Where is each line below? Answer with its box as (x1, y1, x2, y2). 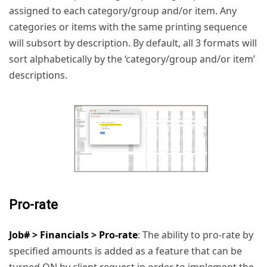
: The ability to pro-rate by (138, 228, 253, 241)
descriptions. (9, 68, 67, 82)
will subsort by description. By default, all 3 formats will (9, 36, 257, 49)
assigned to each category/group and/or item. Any (9, 4, 237, 17)
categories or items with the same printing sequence (9, 20, 247, 33)
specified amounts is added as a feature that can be (9, 244, 242, 257)
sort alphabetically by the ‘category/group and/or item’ (9, 52, 255, 66)
